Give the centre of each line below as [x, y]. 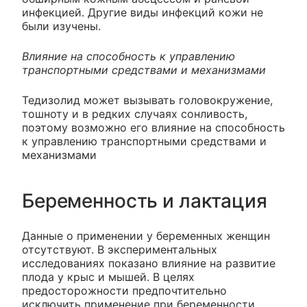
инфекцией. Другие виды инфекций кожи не [143, 13]
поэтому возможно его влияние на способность [153, 128]
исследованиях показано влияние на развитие [149, 263]
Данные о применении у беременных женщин [146, 236]
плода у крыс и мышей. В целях [108, 277]
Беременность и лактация [145, 201]
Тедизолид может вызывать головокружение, [147, 100]
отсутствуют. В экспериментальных [120, 250]
